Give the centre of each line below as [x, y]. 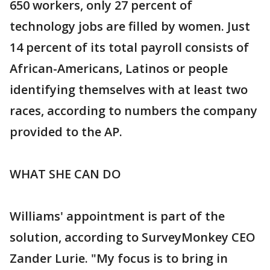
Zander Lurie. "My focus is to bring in [119, 258]
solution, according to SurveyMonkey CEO [133, 237]
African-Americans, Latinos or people [119, 68]
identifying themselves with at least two [129, 89]
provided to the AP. [66, 132]
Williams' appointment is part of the [117, 216]
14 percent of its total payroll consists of [129, 47]
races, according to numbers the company [133, 111]
